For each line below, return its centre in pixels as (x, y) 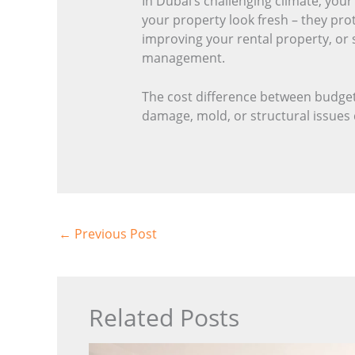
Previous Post (114, 233)
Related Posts (164, 318)
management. (183, 57)
